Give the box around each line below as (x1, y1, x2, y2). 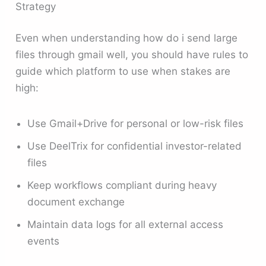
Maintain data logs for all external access (27, 218, 224, 230)
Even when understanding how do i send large (15, 32, 238, 45)
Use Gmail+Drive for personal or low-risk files (27, 117, 244, 129)
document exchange (27, 195, 125, 208)
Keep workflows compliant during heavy (27, 179, 217, 191)
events (27, 235, 60, 247)
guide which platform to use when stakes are (15, 65, 231, 78)
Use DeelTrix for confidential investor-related (27, 140, 242, 152)
